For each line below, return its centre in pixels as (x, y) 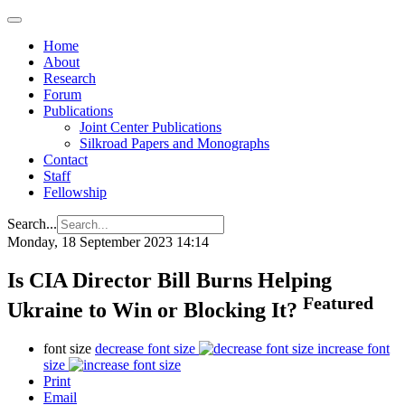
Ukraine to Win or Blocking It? (155, 310)
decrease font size (145, 348)
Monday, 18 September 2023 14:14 (108, 242)
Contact (66, 160)
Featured (338, 302)
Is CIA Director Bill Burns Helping (170, 280)
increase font (353, 348)
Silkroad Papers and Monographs (174, 143)
